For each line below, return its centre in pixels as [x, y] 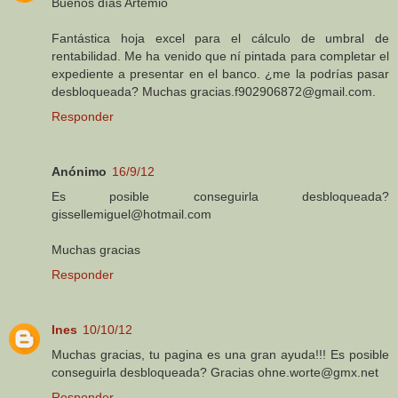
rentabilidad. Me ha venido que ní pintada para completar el [220, 56]
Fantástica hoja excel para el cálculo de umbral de [220, 38]
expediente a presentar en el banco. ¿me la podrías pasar [220, 73]
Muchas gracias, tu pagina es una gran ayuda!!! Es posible [220, 354]
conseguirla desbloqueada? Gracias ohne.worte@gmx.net [215, 372]
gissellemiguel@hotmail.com [131, 214]
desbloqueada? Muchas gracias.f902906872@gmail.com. [214, 91]
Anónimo [79, 171]
